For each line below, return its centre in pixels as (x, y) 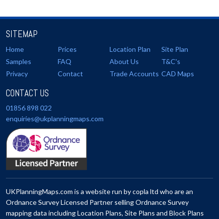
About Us (124, 61)
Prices (67, 49)
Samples (19, 61)
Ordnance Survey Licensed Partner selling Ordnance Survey (97, 202)
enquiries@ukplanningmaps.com (55, 119)
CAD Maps (178, 74)
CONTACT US (27, 93)
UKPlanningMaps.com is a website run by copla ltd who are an (99, 191)
